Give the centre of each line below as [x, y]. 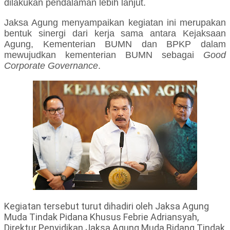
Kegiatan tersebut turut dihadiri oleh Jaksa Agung [107, 206]
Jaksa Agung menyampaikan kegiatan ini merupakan [115, 23]
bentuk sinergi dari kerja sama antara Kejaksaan [115, 34]
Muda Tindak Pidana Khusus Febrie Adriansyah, [101, 217]
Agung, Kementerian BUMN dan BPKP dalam [115, 44]
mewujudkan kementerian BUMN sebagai [104, 55]
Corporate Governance [51, 66]
